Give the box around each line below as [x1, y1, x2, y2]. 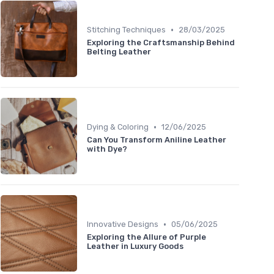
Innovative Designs [87, 220, 158, 229]
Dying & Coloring [87, 122, 149, 132]
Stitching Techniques [87, 25, 166, 35]
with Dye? [87, 144, 127, 154]
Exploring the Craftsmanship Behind [87, 38, 235, 48]
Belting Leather [87, 47, 151, 57]
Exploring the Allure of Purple [87, 232, 206, 242]
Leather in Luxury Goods [87, 242, 183, 251]
